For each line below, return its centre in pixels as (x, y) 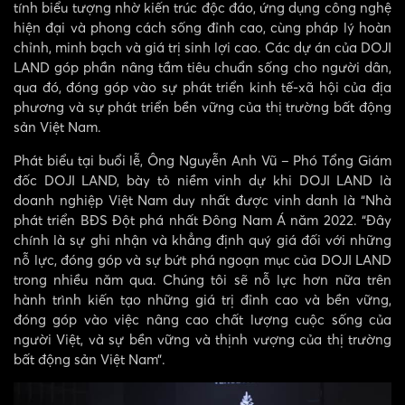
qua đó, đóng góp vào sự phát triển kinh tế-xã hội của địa (202, 87)
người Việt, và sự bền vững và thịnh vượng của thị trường (202, 339)
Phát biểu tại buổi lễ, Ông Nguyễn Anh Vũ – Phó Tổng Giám (202, 160)
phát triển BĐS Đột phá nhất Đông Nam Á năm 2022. (185, 220)
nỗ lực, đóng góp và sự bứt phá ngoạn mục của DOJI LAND (202, 260)
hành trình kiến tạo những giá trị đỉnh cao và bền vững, (202, 300)
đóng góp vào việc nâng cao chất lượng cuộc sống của (202, 320)
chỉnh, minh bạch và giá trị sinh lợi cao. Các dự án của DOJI (202, 47)
